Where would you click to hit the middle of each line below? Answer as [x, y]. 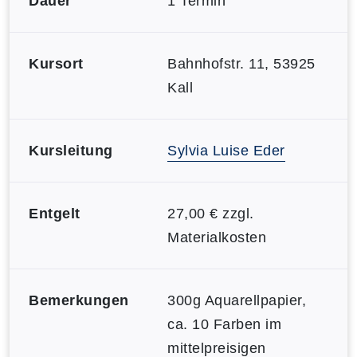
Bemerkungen [79, 300]
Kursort [56, 63]
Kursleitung [71, 150]
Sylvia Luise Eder [226, 150]
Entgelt [55, 213]
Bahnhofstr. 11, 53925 [241, 63]
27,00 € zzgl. [211, 213]
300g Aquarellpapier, [237, 300]
